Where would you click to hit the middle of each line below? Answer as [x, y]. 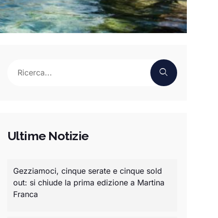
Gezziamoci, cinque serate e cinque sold [87, 171]
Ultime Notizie [48, 136]
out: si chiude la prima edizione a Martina [89, 182]
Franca [25, 194]
